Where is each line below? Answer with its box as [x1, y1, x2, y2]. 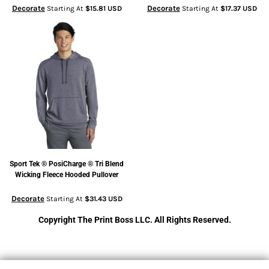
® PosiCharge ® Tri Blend [41, 159, 124, 168]
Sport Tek [10, 159, 40, 168]
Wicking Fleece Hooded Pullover [15, 170, 119, 179]
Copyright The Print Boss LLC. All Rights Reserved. [38, 215, 231, 225]
